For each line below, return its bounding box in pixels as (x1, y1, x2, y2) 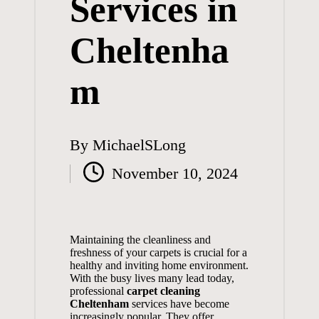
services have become (128, 297, 229, 310)
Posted (68, 148, 110, 167)
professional (69, 284, 127, 297)
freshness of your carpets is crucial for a (69, 246, 247, 258)
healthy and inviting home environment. (69, 258, 249, 271)
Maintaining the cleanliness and (69, 233, 211, 246)
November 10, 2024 (112, 164, 239, 182)
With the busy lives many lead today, (69, 271, 234, 284)
